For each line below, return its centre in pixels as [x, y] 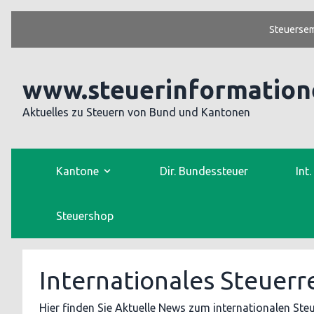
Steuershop [85, 216]
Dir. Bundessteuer [204, 171]
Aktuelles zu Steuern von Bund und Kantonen [136, 112]
